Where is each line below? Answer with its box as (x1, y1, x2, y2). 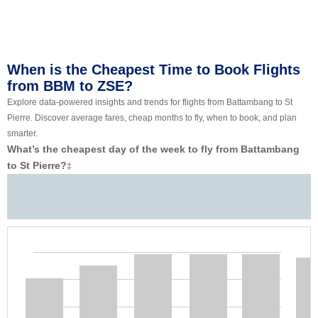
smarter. (7, 128, 38, 139)
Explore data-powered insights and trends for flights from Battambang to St (7, 97, 292, 108)
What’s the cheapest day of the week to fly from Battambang (7, 143, 300, 155)
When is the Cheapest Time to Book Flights (7, 62, 300, 78)
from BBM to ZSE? (7, 78, 133, 94)
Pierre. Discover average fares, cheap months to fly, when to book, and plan (7, 113, 297, 124)
